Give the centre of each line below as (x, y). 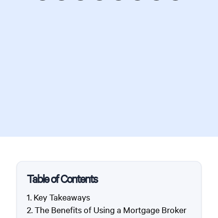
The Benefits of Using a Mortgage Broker (110, 210)
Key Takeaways (62, 197)
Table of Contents (62, 179)
